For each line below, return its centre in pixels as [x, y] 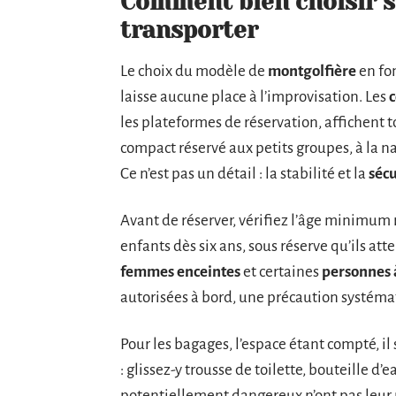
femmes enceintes [180, 271]
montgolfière [312, 71]
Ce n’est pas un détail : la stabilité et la [244, 173]
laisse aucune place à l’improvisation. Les [255, 96]
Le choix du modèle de [194, 71]
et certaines [281, 271]
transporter [189, 30]
